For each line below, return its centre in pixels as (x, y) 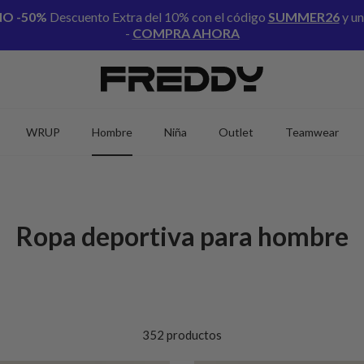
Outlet (236, 132)
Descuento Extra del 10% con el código (157, 17)
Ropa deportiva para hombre (182, 236)
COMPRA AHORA (186, 33)
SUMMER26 (303, 17)
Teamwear (312, 132)
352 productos (182, 334)
